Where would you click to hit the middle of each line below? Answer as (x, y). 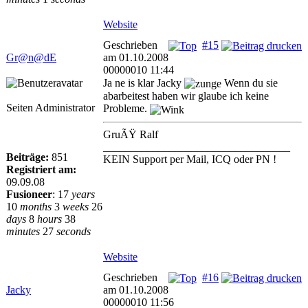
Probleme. (126, 109)
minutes (23, 231)
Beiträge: (27, 157)
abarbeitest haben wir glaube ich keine (186, 96)
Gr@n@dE (31, 57)
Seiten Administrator (51, 108)
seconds (74, 231)
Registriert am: (41, 169)
